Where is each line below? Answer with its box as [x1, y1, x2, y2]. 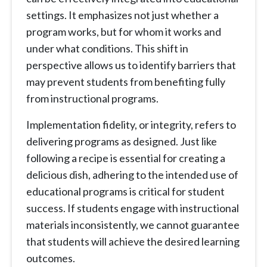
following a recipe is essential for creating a [26, 151, 225, 165]
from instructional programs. [26, 92, 160, 105]
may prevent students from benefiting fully [26, 75, 225, 89]
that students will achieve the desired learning [26, 235, 240, 249]
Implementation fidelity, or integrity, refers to [26, 118, 236, 132]
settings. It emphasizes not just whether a [26, 8, 219, 22]
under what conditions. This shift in [26, 42, 188, 55]
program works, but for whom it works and [26, 25, 221, 39]
